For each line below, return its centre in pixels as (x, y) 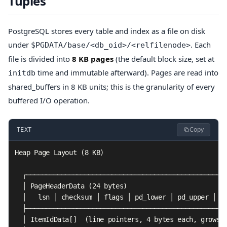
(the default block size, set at (164, 59)
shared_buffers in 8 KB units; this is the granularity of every (111, 86)
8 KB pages (93, 59)
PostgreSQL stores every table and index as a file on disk (107, 31)
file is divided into (40, 59)
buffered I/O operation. (49, 100)
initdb (22, 73)
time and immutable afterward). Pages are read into (127, 72)
